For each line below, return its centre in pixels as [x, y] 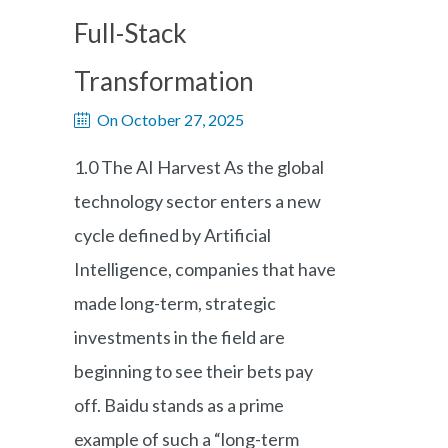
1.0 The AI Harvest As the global [199, 167]
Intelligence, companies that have [205, 269]
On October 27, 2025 [170, 119]
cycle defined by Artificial [172, 235]
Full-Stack [130, 33]
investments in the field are [179, 337]
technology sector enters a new [197, 201]
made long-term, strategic [175, 303]
